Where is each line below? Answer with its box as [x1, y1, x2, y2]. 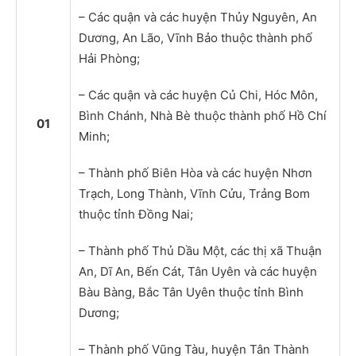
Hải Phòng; [79, 50, 140, 66]
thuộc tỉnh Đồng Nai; [79, 206, 193, 222]
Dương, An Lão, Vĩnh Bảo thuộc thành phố [79, 29, 312, 45]
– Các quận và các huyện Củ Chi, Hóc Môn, [79, 87, 318, 103]
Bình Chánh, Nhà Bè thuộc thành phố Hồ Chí [79, 107, 327, 123]
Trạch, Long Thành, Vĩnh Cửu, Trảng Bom [79, 185, 310, 201]
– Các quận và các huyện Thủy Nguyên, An [79, 9, 317, 25]
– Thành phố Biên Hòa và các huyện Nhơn [79, 164, 312, 180]
